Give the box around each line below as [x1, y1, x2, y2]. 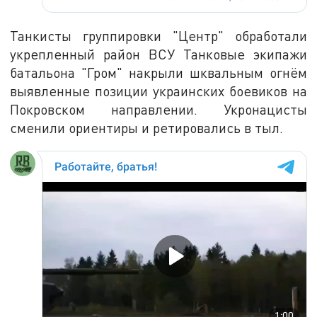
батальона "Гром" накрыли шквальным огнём [10, 64, 307, 81]
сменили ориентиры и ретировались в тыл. [10, 119, 284, 136]
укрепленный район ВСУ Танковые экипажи [10, 45, 307, 62]
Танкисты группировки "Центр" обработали [10, 27, 307, 44]
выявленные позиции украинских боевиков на [10, 82, 307, 99]
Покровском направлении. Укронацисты [10, 100, 307, 117]
